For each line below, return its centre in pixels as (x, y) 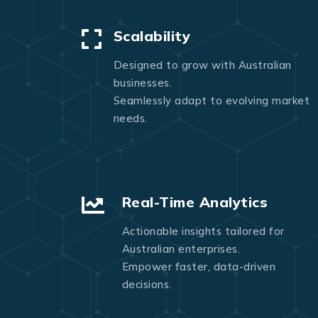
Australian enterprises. (181, 249)
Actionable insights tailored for (203, 231)
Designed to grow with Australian (202, 65)
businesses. (142, 83)
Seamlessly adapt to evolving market (211, 101)
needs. (130, 119)
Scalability (152, 36)
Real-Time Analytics (194, 202)
